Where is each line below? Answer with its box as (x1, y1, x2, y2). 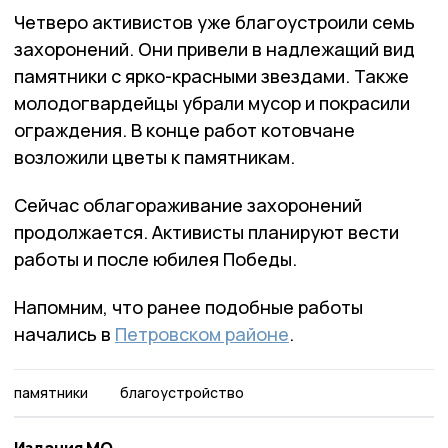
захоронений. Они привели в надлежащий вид (14, 36, 415, 61)
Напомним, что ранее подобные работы (14, 294, 363, 319)
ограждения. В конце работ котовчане (14, 117, 355, 142)
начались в (14, 321, 115, 346)
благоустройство (119, 382, 244, 402)
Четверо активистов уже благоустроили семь (14, 9, 415, 34)
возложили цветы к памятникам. (14, 144, 295, 169)
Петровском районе (115, 321, 289, 346)
